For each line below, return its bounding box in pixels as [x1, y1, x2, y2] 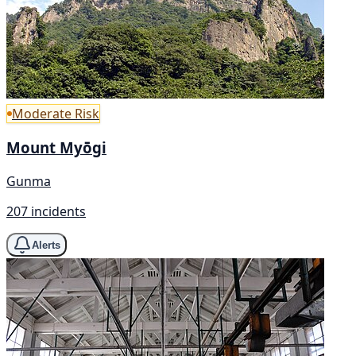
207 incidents [6, 203, 86, 221]
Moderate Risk [12, 104, 99, 122]
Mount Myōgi [6, 137, 106, 158]
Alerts [32, 238, 60, 251]
